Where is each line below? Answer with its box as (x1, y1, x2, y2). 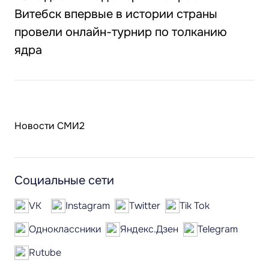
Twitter (129, 199, 160, 212)
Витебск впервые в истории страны (14, 7, 217, 22)
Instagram (65, 199, 110, 212)
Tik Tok (180, 199, 210, 212)
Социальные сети (14, 173, 114, 188)
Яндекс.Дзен (120, 223, 178, 235)
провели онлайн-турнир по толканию (14, 25, 227, 40)
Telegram (198, 223, 238, 235)
